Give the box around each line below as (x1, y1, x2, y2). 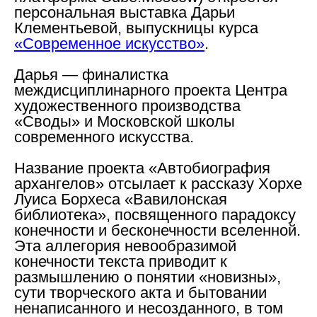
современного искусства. (14, 127, 194, 146)
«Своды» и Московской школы (14, 112, 235, 130)
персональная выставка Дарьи (14, 3, 235, 21)
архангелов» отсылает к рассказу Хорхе (14, 174, 302, 192)
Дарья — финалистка (14, 65, 168, 83)
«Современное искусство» (14, 34, 204, 52)
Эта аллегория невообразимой (14, 236, 236, 255)
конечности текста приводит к (14, 252, 227, 270)
